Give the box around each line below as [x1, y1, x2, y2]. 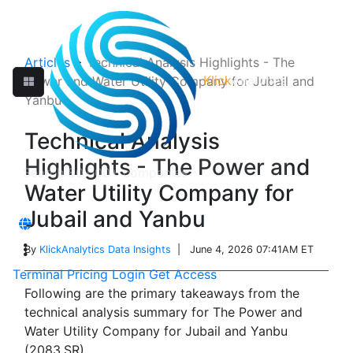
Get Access [149, 266, 217, 282]
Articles [24, 54, 70, 70]
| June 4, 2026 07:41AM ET [171, 243, 314, 255]
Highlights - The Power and [24, 154, 310, 180]
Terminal [13, 266, 63, 282]
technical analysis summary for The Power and [24, 304, 303, 320]
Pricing [67, 266, 108, 282]
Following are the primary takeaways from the [24, 285, 299, 301]
